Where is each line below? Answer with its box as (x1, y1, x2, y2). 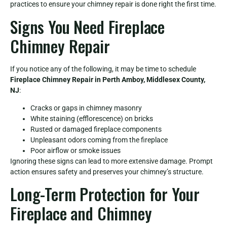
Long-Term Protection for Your (10, 182, 200, 206)
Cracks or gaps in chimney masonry (30, 103, 142, 112)
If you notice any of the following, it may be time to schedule (10, 64, 196, 73)
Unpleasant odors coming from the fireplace (30, 135, 168, 144)
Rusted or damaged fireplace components (30, 125, 162, 133)
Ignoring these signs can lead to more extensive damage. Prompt (10, 157, 213, 165)
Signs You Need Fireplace (10, 14, 165, 39)
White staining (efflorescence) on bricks (30, 114, 153, 123)
